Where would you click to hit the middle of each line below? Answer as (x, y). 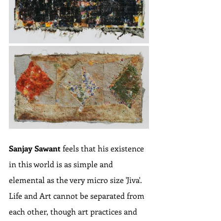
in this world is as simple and (62, 164)
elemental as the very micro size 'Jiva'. (76, 180)
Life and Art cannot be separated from (78, 196)
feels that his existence (103, 148)
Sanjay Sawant (35, 148)
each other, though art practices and (74, 212)
